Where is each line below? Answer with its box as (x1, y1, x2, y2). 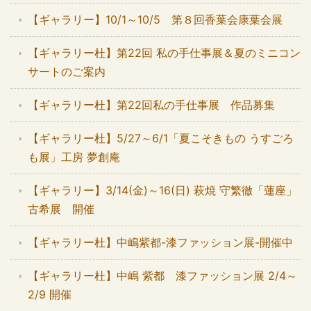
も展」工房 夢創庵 (28, 149, 120, 164)
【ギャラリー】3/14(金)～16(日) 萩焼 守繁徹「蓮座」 (28, 183, 297, 197)
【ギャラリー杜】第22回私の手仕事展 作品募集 (28, 97, 275, 112)
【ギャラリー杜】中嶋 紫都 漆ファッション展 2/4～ (28, 268, 297, 283)
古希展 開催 (28, 201, 94, 216)
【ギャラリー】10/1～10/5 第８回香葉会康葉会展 (28, 12, 283, 26)
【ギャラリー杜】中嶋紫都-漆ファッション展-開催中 (28, 235, 293, 249)
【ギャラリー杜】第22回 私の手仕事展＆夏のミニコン (28, 45, 301, 60)
